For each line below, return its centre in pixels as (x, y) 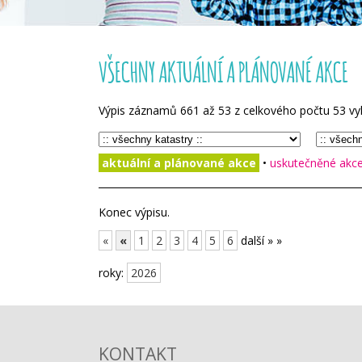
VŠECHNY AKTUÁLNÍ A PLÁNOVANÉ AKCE (223, 72)
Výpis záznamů (139, 110)
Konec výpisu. (134, 212)
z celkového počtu (282, 110)
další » (257, 240)
